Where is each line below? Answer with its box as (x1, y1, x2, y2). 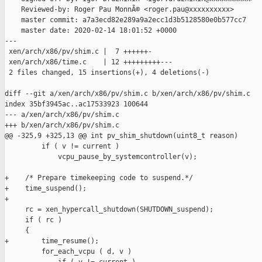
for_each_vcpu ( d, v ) (5, 247, 132, 256)
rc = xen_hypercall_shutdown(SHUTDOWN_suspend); (5, 205, 213, 214)
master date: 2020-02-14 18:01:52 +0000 (5, 26, 177, 35)
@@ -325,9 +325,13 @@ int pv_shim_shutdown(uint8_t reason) (5, 132, 238, 140)
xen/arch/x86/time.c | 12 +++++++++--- (5, 58, 173, 67)
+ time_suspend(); (5, 184, 87, 193)
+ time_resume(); (5, 237, 99, 246)
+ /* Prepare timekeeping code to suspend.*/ (5, 174, 193, 182)
